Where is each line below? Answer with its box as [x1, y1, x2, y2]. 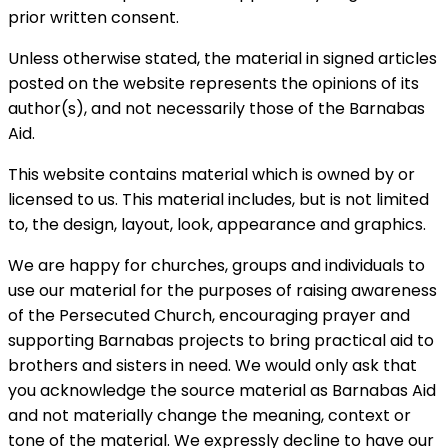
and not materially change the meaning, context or [8, 403, 411, 427]
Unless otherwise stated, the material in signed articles [8, 46, 437, 70]
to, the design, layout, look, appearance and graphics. [8, 212, 426, 236]
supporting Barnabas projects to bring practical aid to [8, 328, 434, 352]
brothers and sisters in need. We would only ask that [8, 353, 417, 377]
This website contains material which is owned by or [8, 162, 415, 186]
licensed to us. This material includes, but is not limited [8, 187, 429, 211]
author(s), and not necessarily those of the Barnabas [8, 96, 425, 120]
